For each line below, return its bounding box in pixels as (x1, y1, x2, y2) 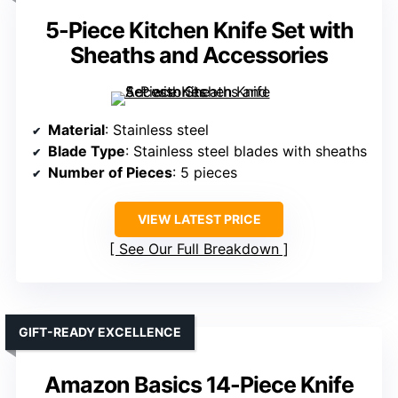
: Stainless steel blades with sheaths (125, 141, 367, 160)
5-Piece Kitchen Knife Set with (44, 16, 354, 44)
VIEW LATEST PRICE (137, 211, 261, 227)
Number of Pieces (48, 163, 172, 181)
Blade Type (48, 141, 125, 160)
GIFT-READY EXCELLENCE (19, 323, 181, 339)
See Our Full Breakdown (119, 239, 279, 258)
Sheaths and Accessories (70, 41, 328, 68)
